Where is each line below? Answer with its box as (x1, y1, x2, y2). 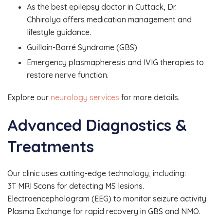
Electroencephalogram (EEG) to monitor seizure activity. (7, 193, 208, 203)
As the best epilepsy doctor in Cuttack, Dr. (27, 2, 177, 12)
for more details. (119, 92, 180, 103)
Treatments (7, 136, 94, 156)
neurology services (51, 92, 119, 103)
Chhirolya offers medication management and (27, 15, 192, 25)
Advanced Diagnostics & (7, 115, 187, 135)
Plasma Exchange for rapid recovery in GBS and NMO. (7, 206, 200, 216)
